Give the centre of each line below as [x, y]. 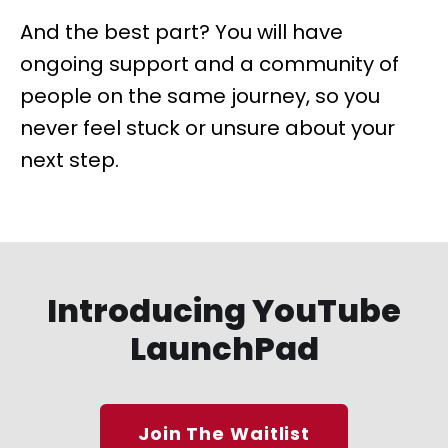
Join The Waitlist [224, 433]
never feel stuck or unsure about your [207, 128]
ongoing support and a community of [209, 64]
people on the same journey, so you [200, 96]
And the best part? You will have [181, 32]
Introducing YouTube [224, 310]
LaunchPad [224, 348]
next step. [69, 160]
